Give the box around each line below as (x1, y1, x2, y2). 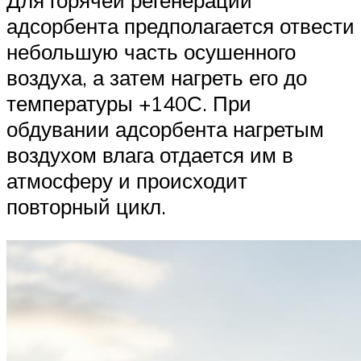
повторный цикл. (6, 193, 166, 220)
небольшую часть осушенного (6, 39, 296, 65)
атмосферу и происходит (6, 168, 247, 194)
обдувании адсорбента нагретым (6, 116, 324, 143)
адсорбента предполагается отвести (6, 13, 355, 39)
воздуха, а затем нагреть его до (6, 64, 307, 91)
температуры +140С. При (6, 90, 251, 117)
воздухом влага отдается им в (6, 142, 293, 168)
